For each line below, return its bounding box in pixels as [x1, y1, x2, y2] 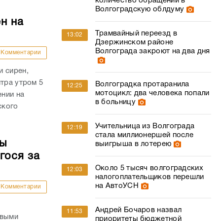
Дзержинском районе [95, 39, 174, 46]
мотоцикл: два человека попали [95, 90, 210, 97]
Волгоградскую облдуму [95, 6, 184, 13]
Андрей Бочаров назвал [95, 207, 182, 214]
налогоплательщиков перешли [95, 174, 204, 181]
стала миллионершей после [95, 132, 194, 139]
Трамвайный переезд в [95, 30, 177, 37]
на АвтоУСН [95, 183, 139, 189]
